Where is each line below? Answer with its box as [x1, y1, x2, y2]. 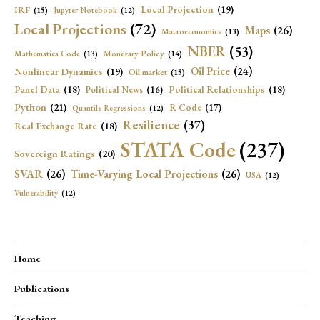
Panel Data [14, 83, 60, 96]
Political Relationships [169, 83, 265, 96]
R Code [169, 101, 201, 114]
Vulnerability [14, 188, 58, 198]
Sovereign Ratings [14, 147, 95, 160]
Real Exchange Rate [14, 119, 97, 132]
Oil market [129, 66, 167, 78]
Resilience [123, 116, 180, 133]
